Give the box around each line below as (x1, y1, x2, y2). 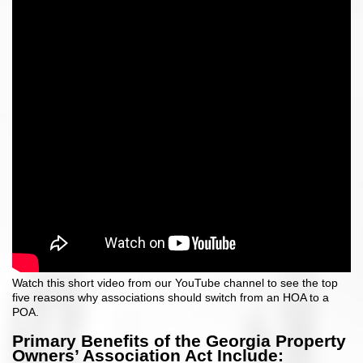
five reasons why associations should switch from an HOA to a (12, 291, 329, 305)
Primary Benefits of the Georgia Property (12, 331, 346, 350)
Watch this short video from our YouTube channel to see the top (12, 276, 338, 290)
